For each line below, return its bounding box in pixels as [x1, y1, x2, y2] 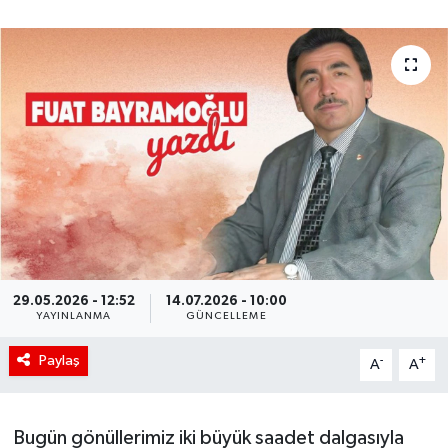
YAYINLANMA [36, 310, 112, 321]
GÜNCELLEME [185, 310, 267, 321]
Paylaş [38, 352, 80, 368]
